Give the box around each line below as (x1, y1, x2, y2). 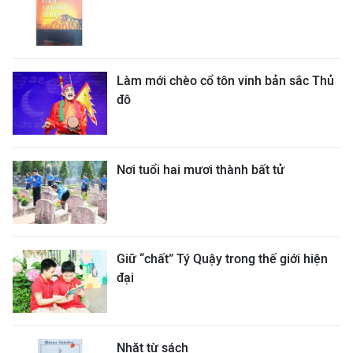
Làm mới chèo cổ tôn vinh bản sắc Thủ (117, 72, 334, 88)
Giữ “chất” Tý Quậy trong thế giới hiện (117, 251, 328, 266)
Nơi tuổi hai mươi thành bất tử (117, 162, 284, 177)
